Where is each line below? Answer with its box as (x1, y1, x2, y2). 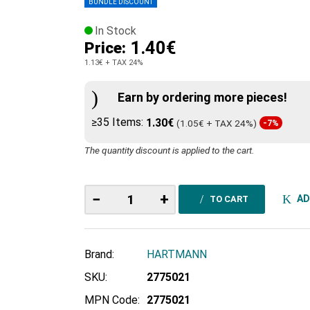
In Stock (95, 24, 136, 38)
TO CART (210, 193, 248, 204)
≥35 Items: (91, 116, 146, 129)
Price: (84, 39, 130, 57)
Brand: (84, 248, 114, 262)
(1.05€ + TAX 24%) (176, 117, 257, 129)
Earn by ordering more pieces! (118, 89, 287, 104)
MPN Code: (84, 293, 140, 307)
